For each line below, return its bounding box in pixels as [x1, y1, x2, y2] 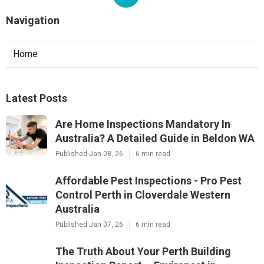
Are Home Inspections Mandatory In [55, 118, 230, 131]
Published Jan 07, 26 [55, 220, 123, 229]
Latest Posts [6, 92, 67, 105]
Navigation [6, 14, 60, 27]
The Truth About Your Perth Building [55, 245, 231, 258]
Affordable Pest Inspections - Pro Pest [55, 174, 242, 187]
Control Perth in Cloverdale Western [55, 189, 230, 202]
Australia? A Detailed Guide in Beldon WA [55, 132, 255, 145]
